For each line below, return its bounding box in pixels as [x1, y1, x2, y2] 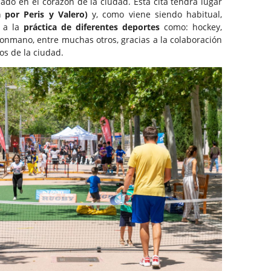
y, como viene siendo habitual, [92, 8, 223, 21]
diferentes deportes [75, 21, 160, 33]
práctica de [23, 21, 71, 33]
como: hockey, [160, 21, 223, 33]
